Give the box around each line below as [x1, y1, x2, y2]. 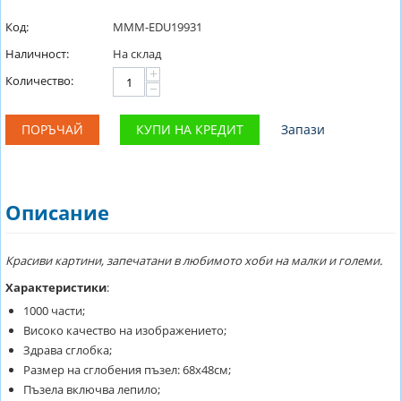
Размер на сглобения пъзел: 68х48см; [23, 362, 231, 378]
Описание [5, 199, 109, 226]
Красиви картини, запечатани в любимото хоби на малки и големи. [5, 252, 382, 269]
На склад [113, 46, 161, 62]
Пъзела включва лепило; [23, 381, 160, 397]
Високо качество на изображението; [23, 322, 226, 338]
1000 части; [23, 303, 85, 319]
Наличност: [5, 46, 69, 62]
